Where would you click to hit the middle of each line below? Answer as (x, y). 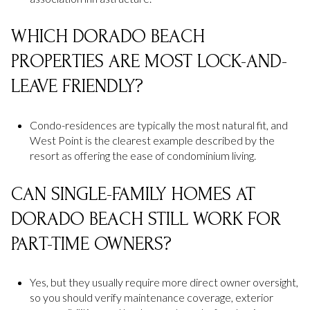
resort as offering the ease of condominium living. (143, 156)
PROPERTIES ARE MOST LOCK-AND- (149, 62)
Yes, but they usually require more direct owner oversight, (164, 282)
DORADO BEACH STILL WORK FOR (146, 219)
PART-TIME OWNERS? (91, 244)
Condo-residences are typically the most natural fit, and (158, 125)
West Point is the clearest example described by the (152, 140)
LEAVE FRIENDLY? (77, 86)
